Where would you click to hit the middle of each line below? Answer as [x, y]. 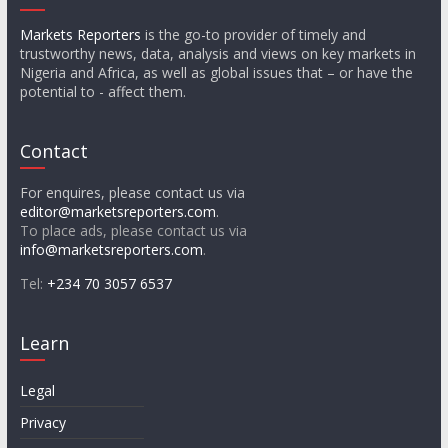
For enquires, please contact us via [132, 193]
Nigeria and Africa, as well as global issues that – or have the [216, 73]
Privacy [42, 423]
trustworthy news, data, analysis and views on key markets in [217, 54]
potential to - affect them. [102, 92]
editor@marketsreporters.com [117, 212]
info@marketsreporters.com [111, 250]
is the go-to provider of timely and [253, 35]
